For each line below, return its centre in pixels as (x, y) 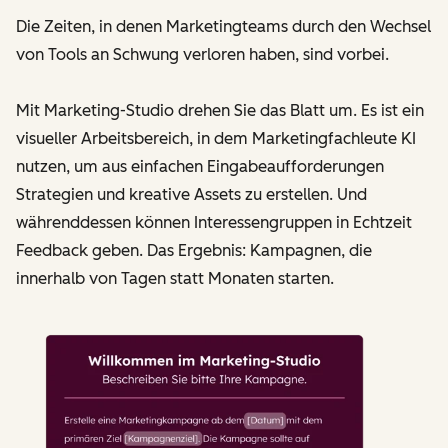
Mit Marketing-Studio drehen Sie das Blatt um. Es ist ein (220, 110)
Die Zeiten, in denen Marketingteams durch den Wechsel (223, 26)
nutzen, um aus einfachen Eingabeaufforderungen (200, 166)
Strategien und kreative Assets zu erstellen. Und (191, 194)
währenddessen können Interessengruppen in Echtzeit (214, 222)
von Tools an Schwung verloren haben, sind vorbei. (202, 54)
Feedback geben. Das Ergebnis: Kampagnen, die (194, 250)
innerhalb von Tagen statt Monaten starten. (175, 278)
